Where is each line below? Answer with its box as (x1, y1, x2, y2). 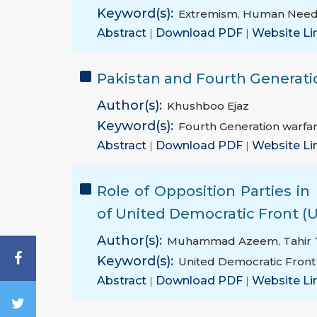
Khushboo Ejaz (167, 99, 249, 113)
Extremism (178, 7, 238, 21)
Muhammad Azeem (167, 234, 278, 248)
